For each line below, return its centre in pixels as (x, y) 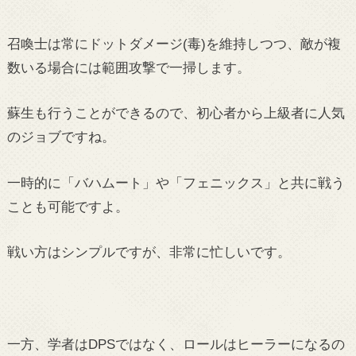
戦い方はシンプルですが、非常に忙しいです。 (149, 252)
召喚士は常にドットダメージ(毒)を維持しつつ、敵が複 (174, 43)
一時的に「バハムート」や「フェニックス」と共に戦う (176, 182)
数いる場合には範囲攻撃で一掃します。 (128, 67)
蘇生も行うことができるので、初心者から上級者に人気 (176, 113)
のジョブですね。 (61, 137)
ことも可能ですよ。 (68, 206)
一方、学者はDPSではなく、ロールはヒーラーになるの (176, 344)
